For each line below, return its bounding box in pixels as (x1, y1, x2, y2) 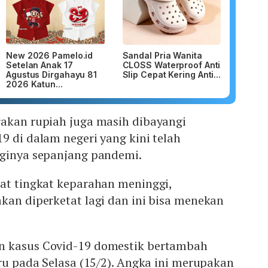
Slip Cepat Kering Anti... (122, 69, 221, 80)
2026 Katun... (6, 79, 63, 90)
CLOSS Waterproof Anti (122, 60, 221, 71)
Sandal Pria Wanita (122, 50, 202, 61)
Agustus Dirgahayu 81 (6, 69, 97, 80)
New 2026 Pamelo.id (6, 50, 93, 61)
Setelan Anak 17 (6, 60, 73, 71)
